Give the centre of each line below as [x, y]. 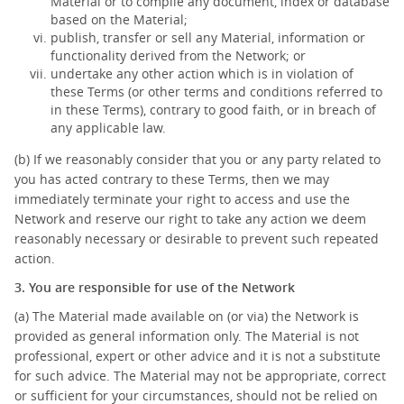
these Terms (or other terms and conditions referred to [216, 92]
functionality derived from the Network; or [178, 55]
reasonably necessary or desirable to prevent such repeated [197, 239]
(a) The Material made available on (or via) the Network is [187, 316]
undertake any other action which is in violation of [202, 73]
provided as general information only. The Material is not [187, 336]
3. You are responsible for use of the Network [155, 287]
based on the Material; [119, 19]
